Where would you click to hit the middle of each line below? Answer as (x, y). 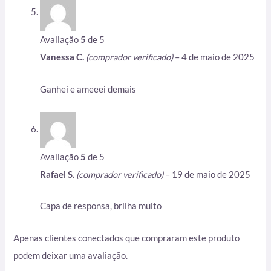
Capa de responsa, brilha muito (101, 206)
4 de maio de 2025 (218, 57)
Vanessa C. (63, 57)
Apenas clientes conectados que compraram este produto (127, 238)
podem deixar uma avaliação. (71, 255)
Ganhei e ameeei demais (88, 89)
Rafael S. (58, 174)
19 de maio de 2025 (211, 174)
